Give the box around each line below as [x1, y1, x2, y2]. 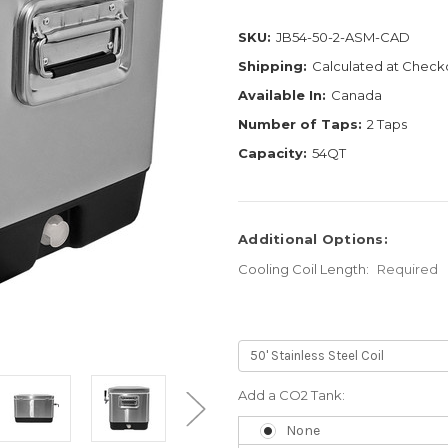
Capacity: [238, 144, 307, 161]
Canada [330, 86, 382, 103]
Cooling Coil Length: [238, 260, 372, 277]
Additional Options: [238, 230, 388, 247]
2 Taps [366, 115, 407, 132]
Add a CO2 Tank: [238, 386, 345, 403]
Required [376, 260, 438, 277]
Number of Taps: [238, 115, 362, 132]
